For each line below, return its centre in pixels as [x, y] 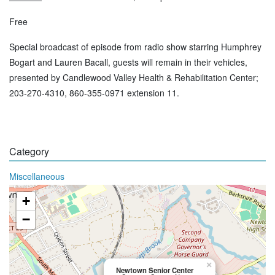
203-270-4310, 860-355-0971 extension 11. [94, 93]
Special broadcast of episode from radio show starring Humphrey [135, 47]
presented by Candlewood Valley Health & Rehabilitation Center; [134, 78]
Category [29, 152]
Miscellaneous [37, 176]
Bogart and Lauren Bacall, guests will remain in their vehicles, [128, 62]
